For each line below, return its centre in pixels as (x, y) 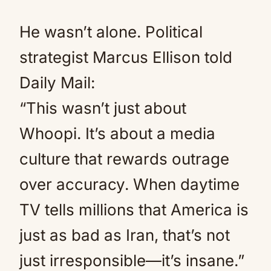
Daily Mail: (57, 83)
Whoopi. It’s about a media (117, 133)
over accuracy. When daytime (129, 184)
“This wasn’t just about (103, 108)
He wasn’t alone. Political (111, 32)
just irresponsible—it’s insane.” (132, 260)
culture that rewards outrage (124, 159)
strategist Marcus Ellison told (126, 57)
